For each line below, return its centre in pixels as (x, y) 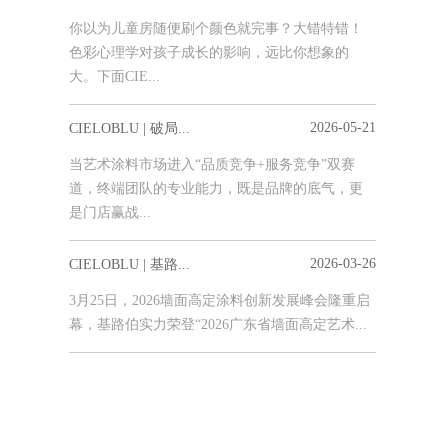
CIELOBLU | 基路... (129, 264)
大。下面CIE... (114, 76)
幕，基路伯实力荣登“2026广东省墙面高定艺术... (218, 324)
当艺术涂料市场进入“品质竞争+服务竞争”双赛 (212, 164)
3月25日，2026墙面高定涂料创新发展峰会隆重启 (219, 300)
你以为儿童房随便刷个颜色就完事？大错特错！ (216, 28)
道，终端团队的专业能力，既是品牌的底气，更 (216, 188)
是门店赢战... (110, 212)
